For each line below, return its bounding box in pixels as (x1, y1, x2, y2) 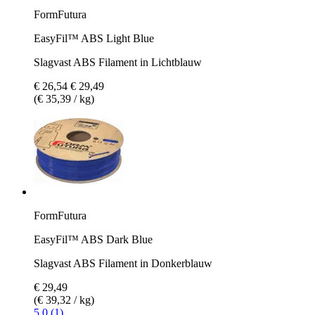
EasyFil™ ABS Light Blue (34, 32, 154, 44)
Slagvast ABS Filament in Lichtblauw (34, 56, 202, 68)
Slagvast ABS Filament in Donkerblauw (34, 257, 212, 269)
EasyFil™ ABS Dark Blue (34, 233, 153, 245)
